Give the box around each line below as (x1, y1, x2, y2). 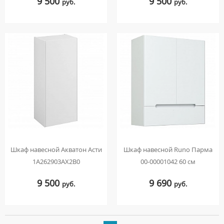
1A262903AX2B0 (32, 156, 80, 166)
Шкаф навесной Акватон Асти (10, 144, 102, 154)
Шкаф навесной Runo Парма (123, 144, 212, 154)
